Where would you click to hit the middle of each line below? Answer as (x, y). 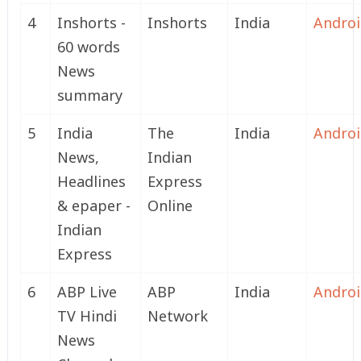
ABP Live (87, 292)
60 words (88, 47)
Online (170, 206)
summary (89, 95)
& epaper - (93, 206)
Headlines (91, 182)
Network (177, 316)
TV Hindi (87, 316)
